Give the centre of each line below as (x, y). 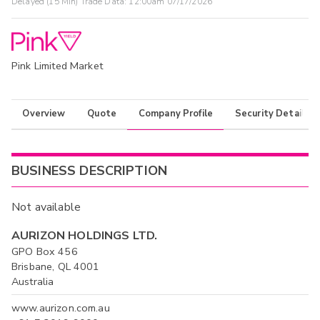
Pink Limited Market (57, 66)
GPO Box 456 (45, 252)
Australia (33, 282)
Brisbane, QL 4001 (56, 267)
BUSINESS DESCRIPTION (90, 171)
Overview (44, 114)
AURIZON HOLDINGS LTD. (85, 236)
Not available (46, 207)
